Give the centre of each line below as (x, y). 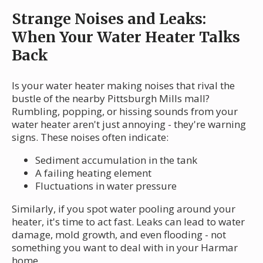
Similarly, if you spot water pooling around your (124, 208)
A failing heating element (93, 173)
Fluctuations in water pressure (106, 186)
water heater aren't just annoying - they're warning (129, 124)
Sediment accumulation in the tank (116, 160)
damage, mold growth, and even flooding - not (119, 234)
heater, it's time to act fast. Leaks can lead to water (128, 221)
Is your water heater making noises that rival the (123, 85)
